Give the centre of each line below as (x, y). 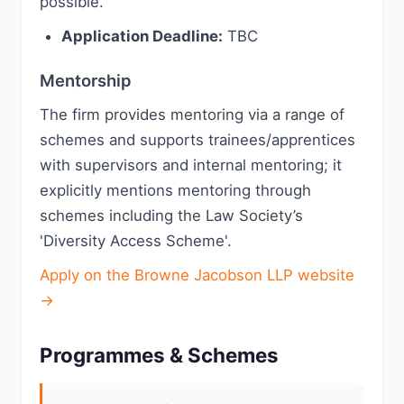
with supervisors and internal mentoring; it (191, 165)
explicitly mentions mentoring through (175, 190)
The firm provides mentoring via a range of (192, 115)
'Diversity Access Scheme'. (136, 241)
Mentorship (85, 80)
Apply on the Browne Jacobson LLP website (197, 275)
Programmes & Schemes (159, 355)
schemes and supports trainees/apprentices (197, 140)
